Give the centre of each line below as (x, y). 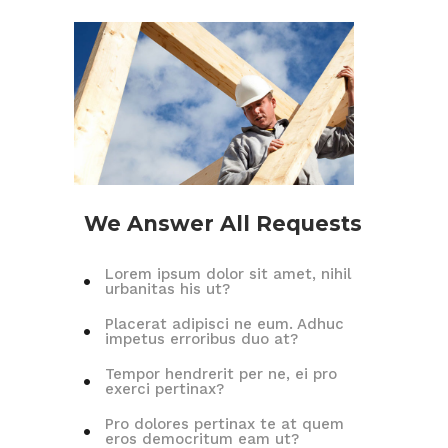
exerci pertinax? (164, 388)
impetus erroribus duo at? (201, 338)
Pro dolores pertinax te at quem (224, 423)
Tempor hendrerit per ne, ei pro (221, 373)
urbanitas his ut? (167, 288)
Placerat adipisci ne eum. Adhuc (224, 323)
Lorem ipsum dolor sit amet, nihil (228, 273)
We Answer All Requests (223, 223)
